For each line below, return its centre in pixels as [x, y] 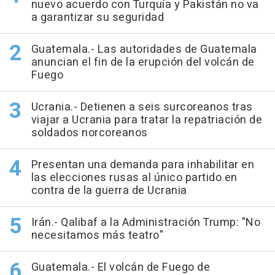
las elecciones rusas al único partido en [134, 177]
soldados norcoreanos [89, 133]
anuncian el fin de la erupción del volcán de [143, 62]
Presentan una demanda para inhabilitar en [142, 165]
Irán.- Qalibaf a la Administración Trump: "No [145, 222]
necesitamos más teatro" [97, 235]
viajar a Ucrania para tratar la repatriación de [146, 120]
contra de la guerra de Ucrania [109, 190]
